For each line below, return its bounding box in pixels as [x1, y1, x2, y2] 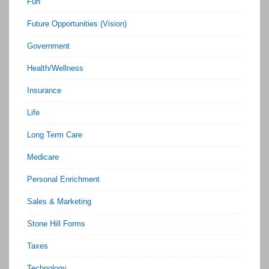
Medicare [27, 153, 59, 162]
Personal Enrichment [27, 175, 100, 184]
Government [27, 41, 70, 51]
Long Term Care [27, 130, 82, 140]
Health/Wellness [27, 64, 83, 73]
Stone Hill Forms [27, 219, 85, 229]
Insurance [27, 86, 61, 95]
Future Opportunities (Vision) [27, 19, 127, 29]
